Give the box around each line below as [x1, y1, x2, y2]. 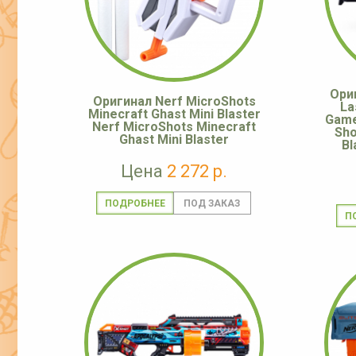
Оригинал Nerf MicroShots [92, 94, 256, 110]
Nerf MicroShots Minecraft [92, 119, 256, 135]
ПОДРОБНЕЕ [104, 198, 165, 210]
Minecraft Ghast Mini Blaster [87, 106, 261, 122]
